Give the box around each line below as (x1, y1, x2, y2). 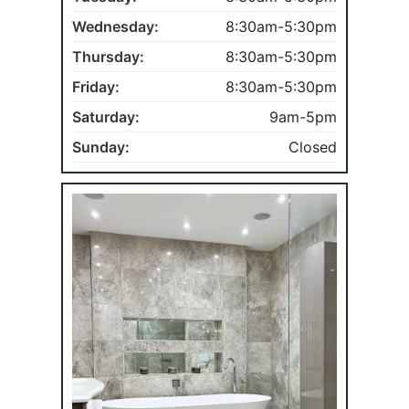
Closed (288, 137, 337, 156)
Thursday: (72, 47, 145, 66)
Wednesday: (72, 16, 160, 36)
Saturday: (72, 107, 141, 126)
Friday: (72, 77, 121, 96)
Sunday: (72, 137, 131, 156)
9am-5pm (268, 107, 337, 126)
